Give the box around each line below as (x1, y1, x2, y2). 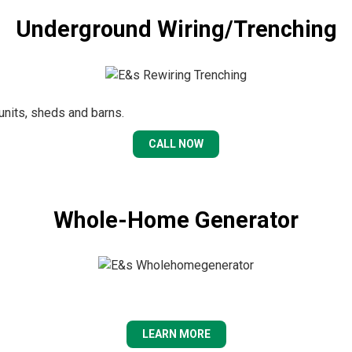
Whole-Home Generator (53, 206, 299, 233)
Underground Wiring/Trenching (15, 15, 337, 42)
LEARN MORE (141, 328, 211, 341)
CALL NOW (148, 137, 203, 150)
